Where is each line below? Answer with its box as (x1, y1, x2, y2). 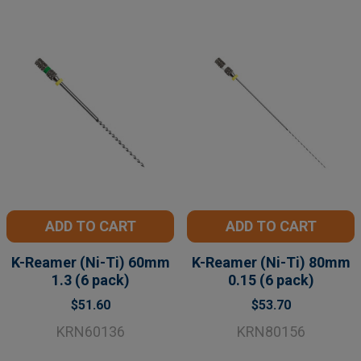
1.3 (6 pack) (51, 271, 130, 288)
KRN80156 (236, 322, 305, 340)
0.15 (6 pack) (227, 271, 314, 288)
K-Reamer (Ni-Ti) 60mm (10, 253, 170, 271)
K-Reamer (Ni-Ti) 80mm (191, 253, 351, 271)
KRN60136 (56, 322, 125, 340)
